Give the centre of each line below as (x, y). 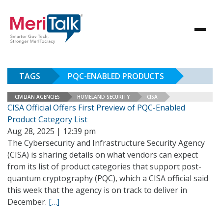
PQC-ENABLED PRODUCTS (116, 76)
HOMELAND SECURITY (103, 96)
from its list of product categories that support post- (104, 166)
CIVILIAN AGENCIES (37, 96)
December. (28, 202)
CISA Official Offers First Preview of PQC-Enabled (96, 108)
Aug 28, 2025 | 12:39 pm (52, 131)
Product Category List (47, 119)
